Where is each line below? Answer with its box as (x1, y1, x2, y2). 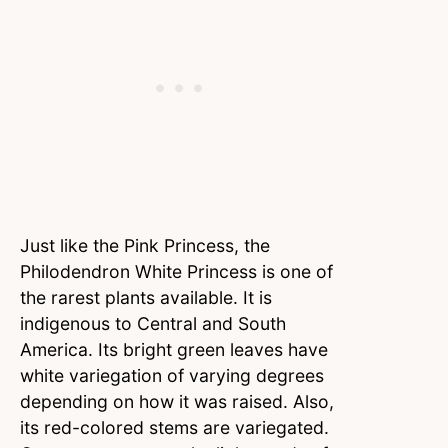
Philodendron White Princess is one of (20, 260, 333, 282)
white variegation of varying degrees (20, 364, 324, 386)
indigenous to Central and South (20, 312, 286, 334)
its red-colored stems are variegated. (20, 416, 329, 438)
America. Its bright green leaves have (20, 338, 328, 360)
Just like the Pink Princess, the (20, 234, 270, 256)
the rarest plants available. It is (20, 286, 272, 308)
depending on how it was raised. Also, (20, 390, 334, 412)
